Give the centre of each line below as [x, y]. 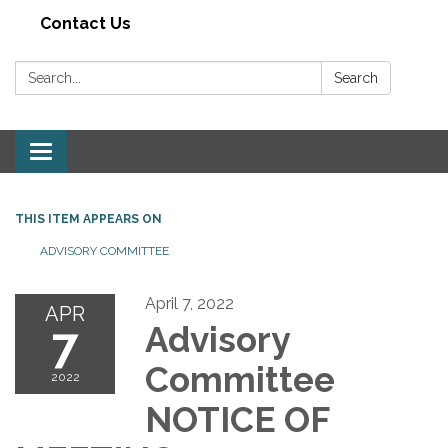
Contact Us [85, 24]
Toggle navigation [106, 154]
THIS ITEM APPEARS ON [88, 219]
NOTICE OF [237, 420]
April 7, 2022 [189, 304]
